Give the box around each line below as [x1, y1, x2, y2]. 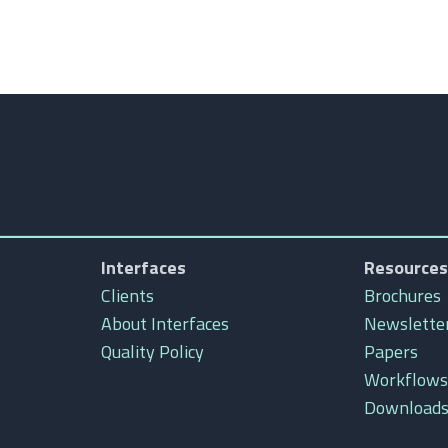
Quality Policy [101, 338, 204, 366]
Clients [101, 282, 154, 310]
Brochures [364, 282, 441, 310]
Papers [364, 338, 418, 366]
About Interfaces [101, 310, 229, 338]
